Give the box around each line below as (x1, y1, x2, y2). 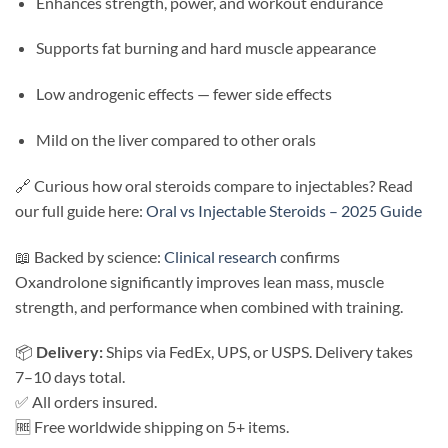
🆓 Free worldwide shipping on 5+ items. (15, 417, 289, 437)
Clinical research (164, 246, 277, 266)
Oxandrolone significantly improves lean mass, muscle (15, 271, 384, 291)
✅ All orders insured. (15, 392, 157, 412)
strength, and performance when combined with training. (15, 296, 403, 316)
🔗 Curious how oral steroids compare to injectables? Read (15, 175, 413, 195)
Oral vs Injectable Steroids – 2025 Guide (146, 200, 422, 220)
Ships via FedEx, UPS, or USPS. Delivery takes (103, 342, 413, 362)
